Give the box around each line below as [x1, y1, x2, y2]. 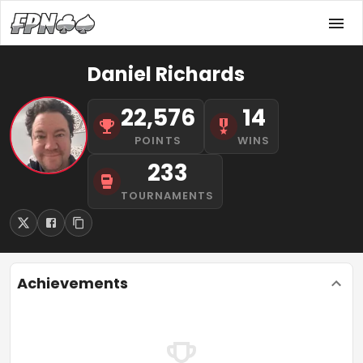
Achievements [17, 273, 128, 293]
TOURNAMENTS [121, 188, 215, 203]
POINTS [135, 133, 181, 148]
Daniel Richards [88, 61, 245, 88]
